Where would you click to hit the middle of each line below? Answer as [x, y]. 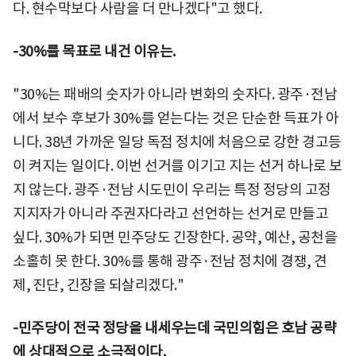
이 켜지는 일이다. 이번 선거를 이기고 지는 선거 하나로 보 [178, 165]
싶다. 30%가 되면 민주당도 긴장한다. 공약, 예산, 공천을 [175, 237]
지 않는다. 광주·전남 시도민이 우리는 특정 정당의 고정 [172, 189]
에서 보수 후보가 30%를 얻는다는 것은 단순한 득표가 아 [176, 118]
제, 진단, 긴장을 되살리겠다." [98, 284]
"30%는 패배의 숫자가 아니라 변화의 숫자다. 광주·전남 [175, 94]
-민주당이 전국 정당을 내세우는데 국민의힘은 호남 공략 [174, 327]
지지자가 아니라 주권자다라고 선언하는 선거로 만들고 [170, 213]
